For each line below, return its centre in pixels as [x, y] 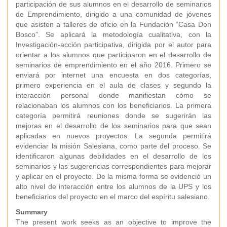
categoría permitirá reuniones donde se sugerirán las [113, 116]
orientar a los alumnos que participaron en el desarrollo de [113, 55]
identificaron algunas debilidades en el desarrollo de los [113, 156]
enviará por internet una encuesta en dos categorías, [113, 75]
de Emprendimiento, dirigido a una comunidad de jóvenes [113, 14]
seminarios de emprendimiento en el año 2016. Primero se [113, 65]
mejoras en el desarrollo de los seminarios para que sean [113, 126]
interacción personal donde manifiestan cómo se [113, 95]
